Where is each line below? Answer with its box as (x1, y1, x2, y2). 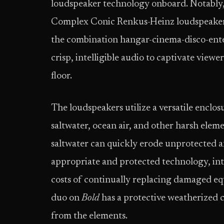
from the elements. (51, 211, 127, 221)
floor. (51, 71, 72, 81)
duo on (51, 193, 81, 203)
